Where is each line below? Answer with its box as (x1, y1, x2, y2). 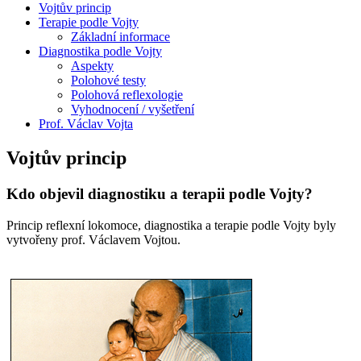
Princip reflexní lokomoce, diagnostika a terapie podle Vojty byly (6, 218, 336, 232)
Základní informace (71, 30, 170, 44)
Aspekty (71, 59, 114, 73)
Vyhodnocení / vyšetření (71, 102, 194, 116)
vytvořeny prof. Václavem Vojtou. (6, 232, 180, 247)
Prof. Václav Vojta (39, 117, 133, 131)
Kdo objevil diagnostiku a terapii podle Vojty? (6, 185, 313, 202)
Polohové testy (71, 73, 146, 87)
